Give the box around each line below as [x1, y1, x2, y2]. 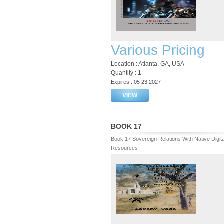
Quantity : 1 [111, 69, 141, 76]
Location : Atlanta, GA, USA [111, 60, 184, 67]
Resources [111, 145, 138, 151]
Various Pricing [111, 42, 205, 58]
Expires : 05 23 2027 [111, 79, 161, 85]
